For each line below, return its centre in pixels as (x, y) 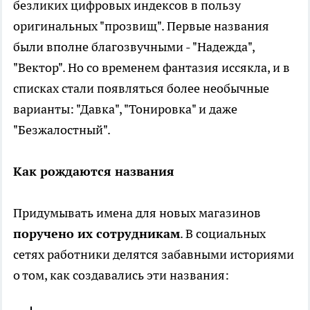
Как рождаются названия (94, 171)
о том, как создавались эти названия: (121, 275)
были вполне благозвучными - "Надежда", (134, 46)
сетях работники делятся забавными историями (154, 254)
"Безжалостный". (62, 129)
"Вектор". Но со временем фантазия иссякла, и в (152, 67)
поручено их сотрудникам (97, 233)
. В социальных (223, 233)
